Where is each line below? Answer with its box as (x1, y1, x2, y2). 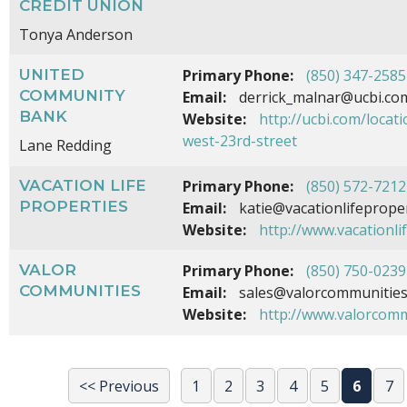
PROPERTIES (19, 197, 128, 216)
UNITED (19, 65, 84, 84)
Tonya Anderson (19, 25, 133, 45)
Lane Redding (19, 135, 112, 156)
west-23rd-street (183, 131, 297, 152)
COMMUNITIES (19, 282, 141, 301)
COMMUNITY (19, 86, 125, 105)
